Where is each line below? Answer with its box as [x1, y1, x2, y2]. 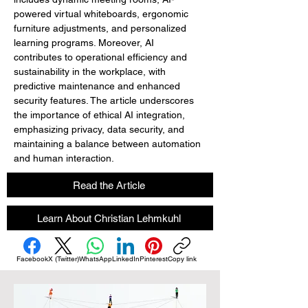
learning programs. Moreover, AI [14, 37, 157, 48]
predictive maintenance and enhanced [14, 80, 183, 91]
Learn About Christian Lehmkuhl [36, 212, 181, 224]
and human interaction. [14, 153, 114, 164]
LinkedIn [111, 254, 140, 263]
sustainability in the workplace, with [14, 66, 168, 77]
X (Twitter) [47, 254, 79, 263]
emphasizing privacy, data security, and [14, 124, 187, 135]
